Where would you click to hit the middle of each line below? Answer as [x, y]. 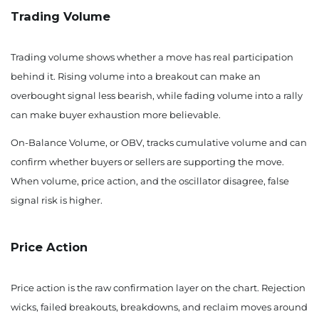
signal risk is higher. [57, 200]
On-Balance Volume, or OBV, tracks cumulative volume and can [159, 143]
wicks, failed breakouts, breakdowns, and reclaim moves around [159, 307]
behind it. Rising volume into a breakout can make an [136, 77]
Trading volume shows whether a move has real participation [152, 57]
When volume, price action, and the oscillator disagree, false [150, 181]
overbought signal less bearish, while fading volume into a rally [157, 96]
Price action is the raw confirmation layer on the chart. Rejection [158, 288]
